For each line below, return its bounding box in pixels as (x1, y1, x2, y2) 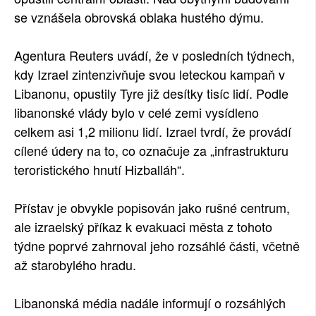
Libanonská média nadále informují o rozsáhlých (14, 293, 286, 312)
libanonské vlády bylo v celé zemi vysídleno (14, 103, 259, 121)
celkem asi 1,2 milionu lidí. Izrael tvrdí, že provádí (14, 122, 291, 140)
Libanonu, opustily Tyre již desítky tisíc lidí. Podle (14, 84, 288, 102)
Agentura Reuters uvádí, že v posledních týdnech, (14, 46, 295, 64)
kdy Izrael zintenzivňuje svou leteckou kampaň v (14, 65, 285, 83)
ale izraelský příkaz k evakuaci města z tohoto (14, 217, 272, 236)
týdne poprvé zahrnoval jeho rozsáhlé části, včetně (14, 236, 300, 255)
